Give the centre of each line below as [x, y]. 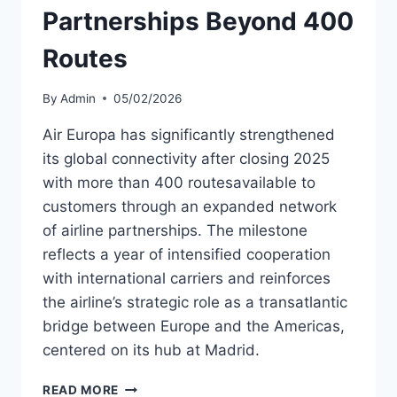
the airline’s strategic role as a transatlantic [195, 302]
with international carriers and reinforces [187, 278]
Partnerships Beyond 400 [198, 22]
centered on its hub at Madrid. [151, 350]
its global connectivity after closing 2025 [186, 158]
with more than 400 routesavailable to [179, 182]
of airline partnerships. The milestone [175, 230]
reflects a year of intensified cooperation [187, 254]
